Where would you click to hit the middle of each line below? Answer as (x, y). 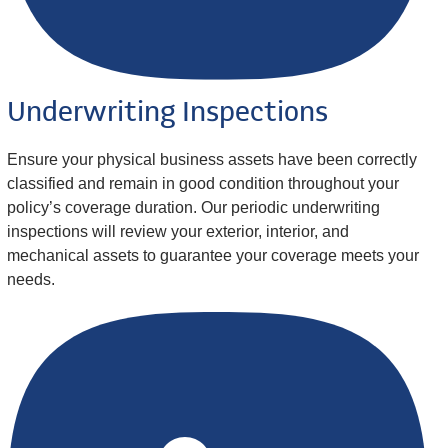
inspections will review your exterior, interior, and (177, 231)
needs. (30, 279)
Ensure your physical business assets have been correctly (211, 159)
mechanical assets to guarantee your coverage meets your (212, 255)
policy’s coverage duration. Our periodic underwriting (193, 207)
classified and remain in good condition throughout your (202, 183)
